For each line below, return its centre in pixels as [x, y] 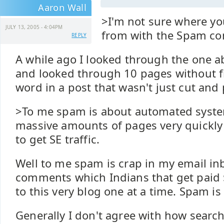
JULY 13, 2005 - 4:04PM [34, 27]
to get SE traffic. [58, 139]
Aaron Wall [62, 7]
